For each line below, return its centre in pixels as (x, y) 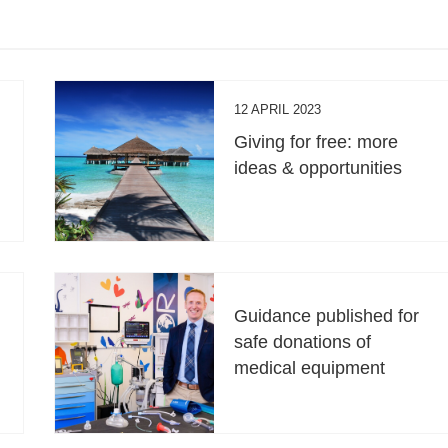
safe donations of (303, 342)
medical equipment (310, 368)
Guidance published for (327, 316)
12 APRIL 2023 (278, 110)
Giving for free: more (316, 142)
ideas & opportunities (318, 168)
